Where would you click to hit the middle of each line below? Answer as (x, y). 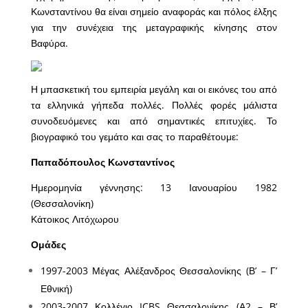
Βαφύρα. (49, 43)
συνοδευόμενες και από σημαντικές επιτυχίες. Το (154, 120)
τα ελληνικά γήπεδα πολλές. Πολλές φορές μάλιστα (154, 104)
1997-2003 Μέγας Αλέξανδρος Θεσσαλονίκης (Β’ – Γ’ (159, 270)
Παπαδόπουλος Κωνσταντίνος (102, 162)
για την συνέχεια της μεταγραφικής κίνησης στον (154, 27)
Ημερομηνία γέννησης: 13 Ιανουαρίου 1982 (154, 187)
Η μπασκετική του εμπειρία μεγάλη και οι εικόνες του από (154, 89)
